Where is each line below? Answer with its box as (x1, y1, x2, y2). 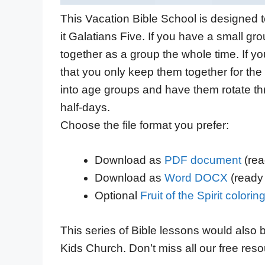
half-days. (60, 101, 110, 114)
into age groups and (60, 83, 165, 96)
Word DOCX (164, 171, 228, 184)
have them (165, 83, 219, 96)
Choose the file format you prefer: (60, 119, 229, 132)
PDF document (164, 153, 241, 166)
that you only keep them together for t (60, 66, 249, 79)
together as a (60, 48, 130, 61)
